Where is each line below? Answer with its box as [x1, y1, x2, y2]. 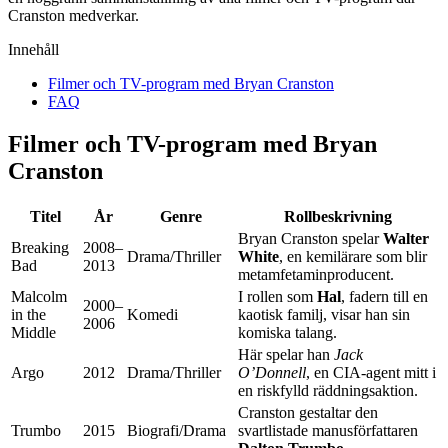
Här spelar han [238, 345, 334, 363]
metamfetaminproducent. [238, 265, 394, 283]
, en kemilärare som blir [279, 247, 427, 265]
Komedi [127, 305, 178, 323]
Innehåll [8, 40, 59, 58]
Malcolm [11, 287, 67, 305]
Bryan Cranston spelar [238, 229, 383, 247]
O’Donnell [238, 363, 306, 381]
